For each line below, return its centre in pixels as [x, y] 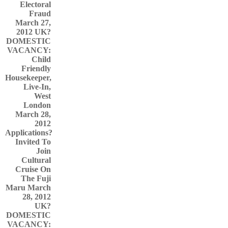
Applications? [29, 133]
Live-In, [37, 87]
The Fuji [36, 178]
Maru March [28, 188]
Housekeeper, [28, 78]
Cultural [36, 160]
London [37, 105]
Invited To [33, 142]
